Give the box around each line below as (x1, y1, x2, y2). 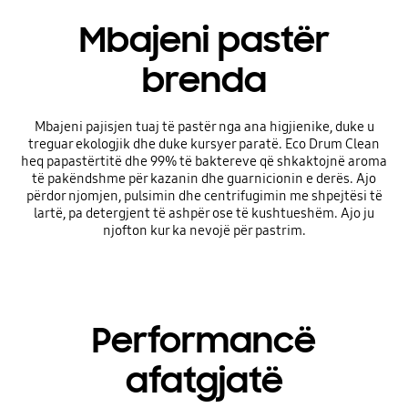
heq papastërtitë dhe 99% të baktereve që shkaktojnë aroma (21, 152, 387, 169)
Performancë (92, 319, 316, 363)
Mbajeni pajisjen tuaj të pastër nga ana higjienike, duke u (34, 117, 374, 135)
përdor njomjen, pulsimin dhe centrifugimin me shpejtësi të (25, 187, 382, 204)
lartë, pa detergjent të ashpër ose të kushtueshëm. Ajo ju (34, 204, 374, 221)
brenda (141, 57, 267, 102)
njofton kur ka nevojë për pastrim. (102, 221, 306, 239)
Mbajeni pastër (78, 17, 330, 62)
